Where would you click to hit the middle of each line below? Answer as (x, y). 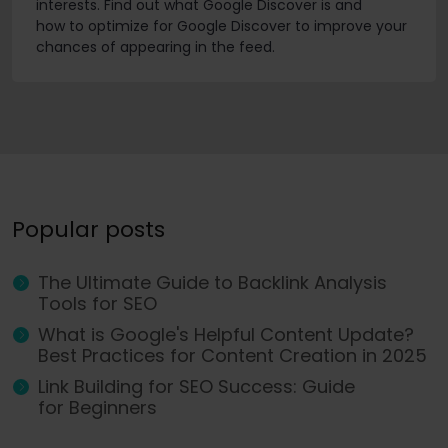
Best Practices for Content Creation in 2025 (232, 356)
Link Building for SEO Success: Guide (196, 387)
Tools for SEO (97, 304)
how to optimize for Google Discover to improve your (221, 26)
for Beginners (97, 408)
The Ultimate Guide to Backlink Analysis (212, 283)
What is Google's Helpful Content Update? (226, 335)
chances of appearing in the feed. (155, 47)
